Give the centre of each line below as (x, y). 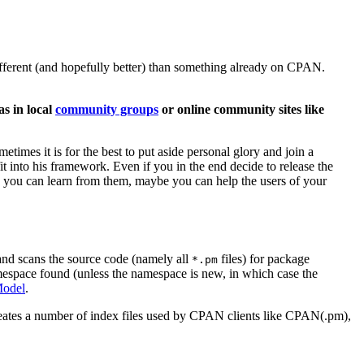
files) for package (264, 258)
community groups (107, 110)
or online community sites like (241, 110)
